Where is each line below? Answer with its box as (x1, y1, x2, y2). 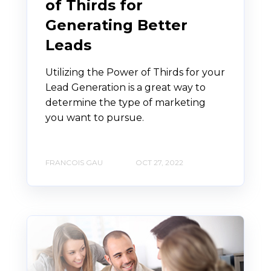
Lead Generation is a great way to (45, 81, 206, 93)
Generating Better (45, 16, 188, 34)
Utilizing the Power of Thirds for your (45, 66, 225, 78)
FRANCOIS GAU (45, 158, 103, 168)
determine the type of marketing (45, 96, 206, 108)
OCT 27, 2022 (135, 158, 183, 168)
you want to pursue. (45, 111, 144, 123)
